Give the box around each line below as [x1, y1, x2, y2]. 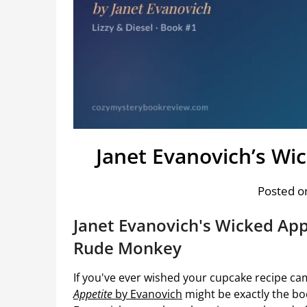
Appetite [73, 286, 112, 302]
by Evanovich [112, 286, 182, 302]
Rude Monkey [73, 236, 182, 260]
